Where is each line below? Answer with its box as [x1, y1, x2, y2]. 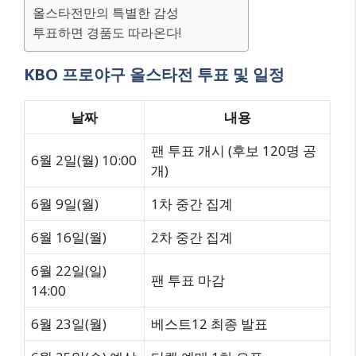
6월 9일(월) [31, 195, 99, 213]
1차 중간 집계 [151, 195, 233, 213]
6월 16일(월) [31, 228, 106, 246]
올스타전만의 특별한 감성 [33, 4, 179, 21]
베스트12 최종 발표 [151, 315, 268, 333]
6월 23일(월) [31, 315, 106, 333]
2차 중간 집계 [151, 228, 233, 246]
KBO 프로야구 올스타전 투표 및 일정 [24, 64, 284, 85]
